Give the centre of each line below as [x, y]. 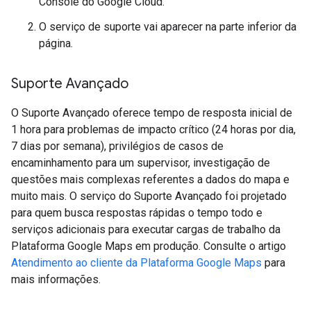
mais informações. [56, 279]
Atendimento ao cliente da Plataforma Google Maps [136, 262]
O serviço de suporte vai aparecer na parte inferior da [168, 26]
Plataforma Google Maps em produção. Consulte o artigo [149, 246]
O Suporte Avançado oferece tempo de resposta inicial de [152, 112]
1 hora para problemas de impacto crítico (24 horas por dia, [153, 129]
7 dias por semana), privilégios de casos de [117, 146]
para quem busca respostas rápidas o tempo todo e [137, 212]
